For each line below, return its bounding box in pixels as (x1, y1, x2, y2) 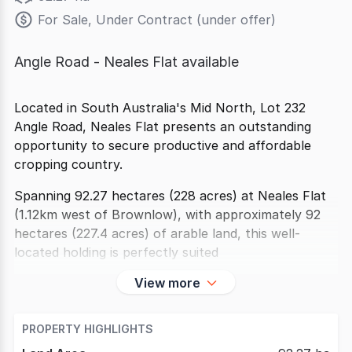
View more (134, 275, 200, 291)
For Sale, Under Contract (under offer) (38, 12, 276, 27)
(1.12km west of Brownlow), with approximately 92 (14, 207, 321, 222)
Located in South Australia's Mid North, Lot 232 (14, 100, 306, 115)
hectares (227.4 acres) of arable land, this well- (14, 225, 300, 241)
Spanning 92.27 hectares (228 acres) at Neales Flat (14, 188, 326, 203)
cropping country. (14, 156, 123, 172)
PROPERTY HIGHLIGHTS (22, 322, 153, 335)
